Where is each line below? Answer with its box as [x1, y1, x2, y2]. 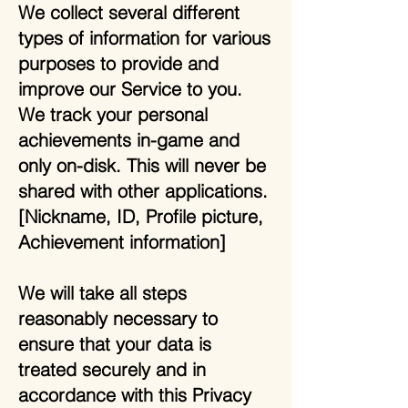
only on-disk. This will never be [18, 154, 266, 177]
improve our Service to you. [18, 77, 242, 100]
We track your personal [18, 103, 208, 126]
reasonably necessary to [18, 307, 218, 330]
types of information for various [18, 26, 270, 49]
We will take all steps [18, 281, 187, 304]
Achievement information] [18, 230, 226, 253]
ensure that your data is [18, 332, 211, 355]
